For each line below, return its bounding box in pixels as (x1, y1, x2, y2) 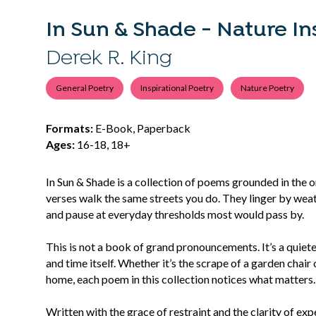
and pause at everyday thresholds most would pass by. (45, 207, 304, 221)
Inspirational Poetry (140, 83, 214, 94)
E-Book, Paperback (92, 121, 190, 135)
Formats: (45, 121, 93, 135)
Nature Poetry (240, 83, 294, 94)
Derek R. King (45, 46, 172, 73)
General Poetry (55, 83, 114, 94)
